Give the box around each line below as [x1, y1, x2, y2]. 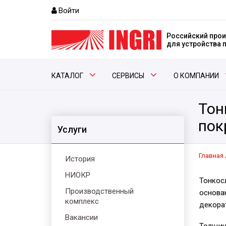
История [65, 154, 95, 163]
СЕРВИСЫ [112, 72, 145, 80]
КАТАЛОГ [51, 72, 83, 80]
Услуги [58, 124, 87, 135]
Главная [199, 152, 223, 159]
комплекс [65, 197, 99, 206]
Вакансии [65, 213, 98, 222]
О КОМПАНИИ [173, 72, 219, 80]
